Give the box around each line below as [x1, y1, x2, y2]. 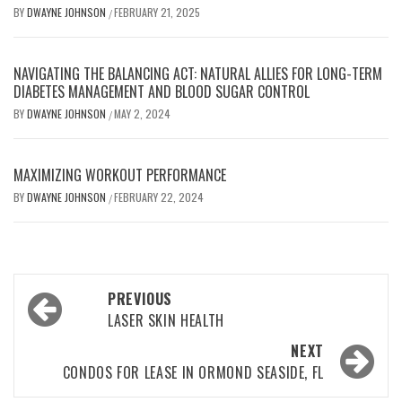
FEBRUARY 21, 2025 [114, 4, 200, 20]
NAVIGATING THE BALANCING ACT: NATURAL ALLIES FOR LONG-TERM [13, 63, 382, 84]
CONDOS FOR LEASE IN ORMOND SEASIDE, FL [62, 362, 324, 383]
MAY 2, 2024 [114, 106, 170, 121]
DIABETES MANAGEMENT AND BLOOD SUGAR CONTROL [13, 81, 310, 102]
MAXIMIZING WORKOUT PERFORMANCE [13, 164, 226, 186]
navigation [22, 307, 126, 347]
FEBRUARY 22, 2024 [114, 189, 204, 205]
